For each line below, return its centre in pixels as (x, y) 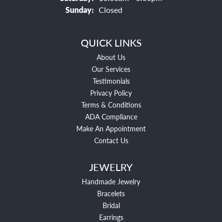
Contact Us (111, 140)
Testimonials (111, 81)
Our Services (111, 69)
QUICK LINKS (111, 42)
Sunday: (80, 9)
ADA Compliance (111, 116)
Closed (111, 9)
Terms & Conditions (111, 104)
